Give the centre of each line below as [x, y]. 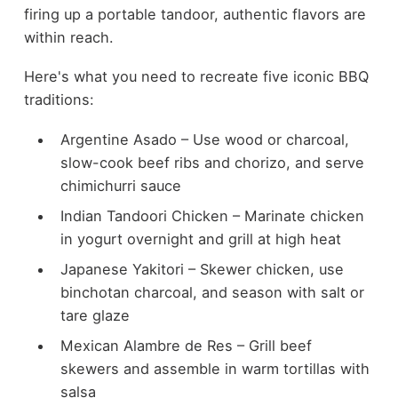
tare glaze [95, 315]
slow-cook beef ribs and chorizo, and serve [212, 162]
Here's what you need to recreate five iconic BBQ [196, 77]
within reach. [71, 37]
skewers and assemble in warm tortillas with [215, 369]
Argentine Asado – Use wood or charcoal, [204, 139]
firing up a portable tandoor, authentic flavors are [195, 14]
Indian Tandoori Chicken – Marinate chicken [212, 215]
